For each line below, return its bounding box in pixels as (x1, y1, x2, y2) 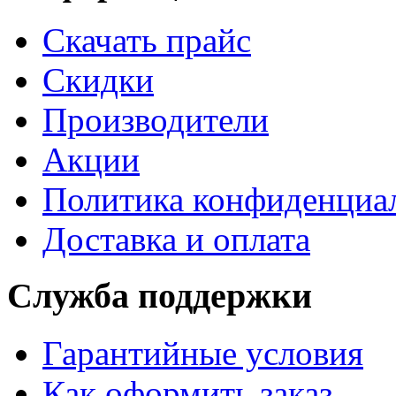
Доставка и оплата (42, 219, 310, 258)
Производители (42, 100, 269, 139)
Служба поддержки (7, 276, 312, 316)
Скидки (42, 60, 154, 99)
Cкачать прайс (42, 20, 251, 59)
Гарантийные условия (42, 334, 363, 373)
